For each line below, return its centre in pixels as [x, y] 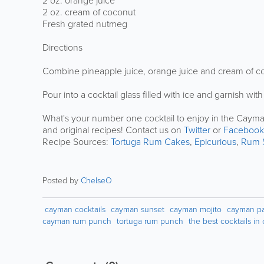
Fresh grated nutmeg [85, 24]
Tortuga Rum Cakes [150, 141]
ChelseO [96, 180]
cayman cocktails [75, 209]
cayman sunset [138, 209]
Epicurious [215, 141]
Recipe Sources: [77, 141]
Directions [62, 47]
